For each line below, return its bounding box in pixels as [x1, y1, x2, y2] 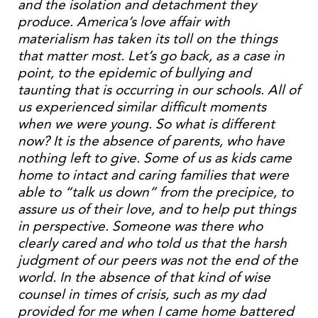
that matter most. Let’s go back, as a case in [18, 47, 285, 65]
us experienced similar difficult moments [18, 98, 266, 116]
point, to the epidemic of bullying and [18, 64, 251, 82]
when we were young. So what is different [18, 115, 275, 133]
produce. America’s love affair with [18, 13, 230, 31]
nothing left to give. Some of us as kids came [18, 149, 292, 167]
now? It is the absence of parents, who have [18, 132, 285, 150]
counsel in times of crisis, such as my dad [18, 285, 265, 303]
